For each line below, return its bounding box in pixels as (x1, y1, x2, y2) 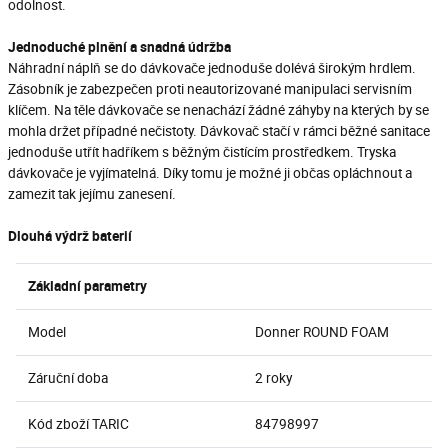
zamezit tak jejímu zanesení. (8, 184, 176, 203)
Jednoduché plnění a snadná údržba (8, 37, 231, 56)
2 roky (255, 368, 292, 387)
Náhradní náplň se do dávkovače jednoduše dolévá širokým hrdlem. (8, 58, 416, 77)
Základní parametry (28, 276, 147, 295)
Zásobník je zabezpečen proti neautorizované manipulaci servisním (8, 79, 412, 98)
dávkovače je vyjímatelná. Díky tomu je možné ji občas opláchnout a (8, 163, 412, 182)
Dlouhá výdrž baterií (8, 226, 132, 245)
